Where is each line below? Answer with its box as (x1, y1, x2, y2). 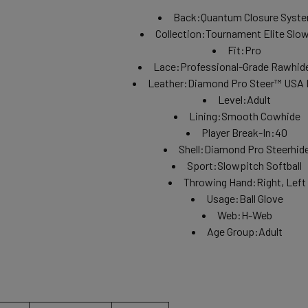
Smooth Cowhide (221, 109, 300, 122)
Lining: (188, 109, 221, 122)
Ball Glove (239, 191, 283, 205)
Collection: (155, 26, 206, 40)
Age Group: (206, 224, 258, 238)
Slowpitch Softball (217, 158, 302, 172)
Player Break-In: (201, 125, 276, 139)
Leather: (147, 76, 188, 89)
